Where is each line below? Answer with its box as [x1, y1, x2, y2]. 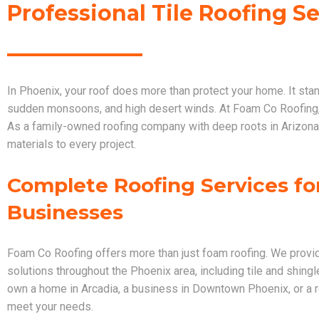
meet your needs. [7, 299, 93, 313]
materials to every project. [7, 137, 136, 151]
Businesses [7, 199, 123, 224]
